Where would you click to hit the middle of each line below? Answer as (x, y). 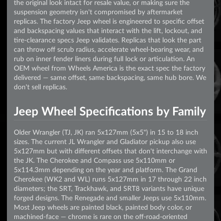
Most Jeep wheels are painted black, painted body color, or (103, 207)
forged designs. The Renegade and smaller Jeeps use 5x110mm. (110, 197)
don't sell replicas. (40, 87)
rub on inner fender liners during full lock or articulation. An (104, 59)
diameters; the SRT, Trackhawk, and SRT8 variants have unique (109, 188)
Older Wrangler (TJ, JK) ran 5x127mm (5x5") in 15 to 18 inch (106, 132)
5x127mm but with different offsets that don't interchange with (110, 150)
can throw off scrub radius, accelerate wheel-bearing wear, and (109, 49)
